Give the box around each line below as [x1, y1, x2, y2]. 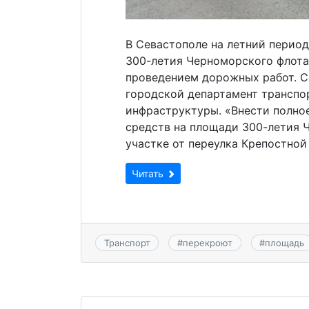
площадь [265, 237, 305, 249]
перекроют [182, 237, 232, 249]
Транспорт [103, 237, 150, 249]
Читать [132, 167, 166, 179]
